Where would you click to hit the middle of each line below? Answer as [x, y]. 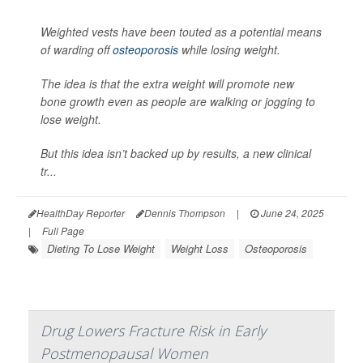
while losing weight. [229, 49]
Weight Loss [200, 248]
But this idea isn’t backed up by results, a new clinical [176, 153]
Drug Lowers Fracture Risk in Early [153, 330]
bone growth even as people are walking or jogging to [178, 101]
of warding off [77, 49]
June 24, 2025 [291, 212]
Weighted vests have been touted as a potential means [181, 31]
